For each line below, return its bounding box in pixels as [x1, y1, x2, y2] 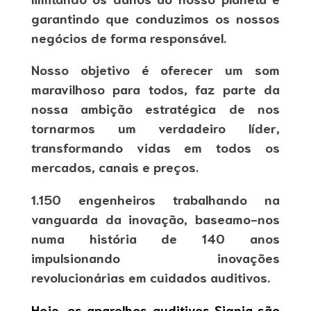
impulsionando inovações [31, 248, 280, 266]
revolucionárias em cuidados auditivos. [31, 267, 270, 285]
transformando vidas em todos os [31, 138, 280, 156]
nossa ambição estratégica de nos [31, 99, 280, 117]
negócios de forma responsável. [31, 28, 226, 46]
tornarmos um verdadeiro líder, [31, 119, 280, 137]
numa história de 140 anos [31, 228, 280, 246]
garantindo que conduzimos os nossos [31, 8, 280, 26]
